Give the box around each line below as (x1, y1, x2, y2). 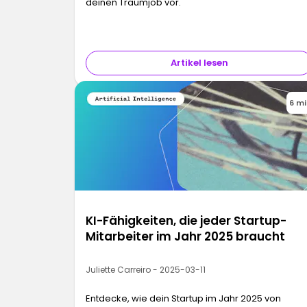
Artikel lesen (170, 56, 228, 70)
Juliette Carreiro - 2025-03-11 (86, 264, 206, 276)
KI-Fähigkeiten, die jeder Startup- (86, 212, 287, 230)
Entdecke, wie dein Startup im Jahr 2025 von (86, 292, 282, 306)
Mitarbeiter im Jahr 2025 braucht (86, 228, 286, 245)
